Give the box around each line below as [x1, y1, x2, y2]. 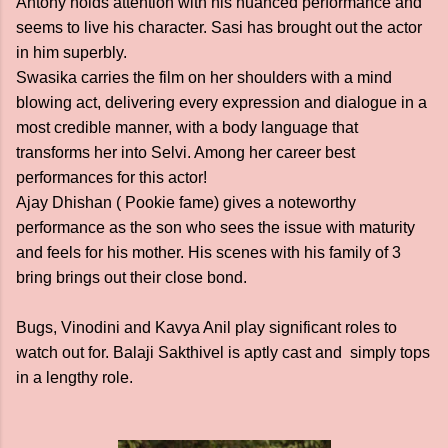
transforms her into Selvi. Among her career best [16, 144, 355, 161]
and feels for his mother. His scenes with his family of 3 [16, 244, 401, 261]
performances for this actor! [16, 169, 207, 186]
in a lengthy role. [16, 369, 133, 386]
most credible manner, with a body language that [16, 119, 358, 136]
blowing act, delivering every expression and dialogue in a [16, 94, 427, 111]
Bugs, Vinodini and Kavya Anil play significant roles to [16, 319, 397, 336]
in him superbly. [16, 44, 127, 61]
